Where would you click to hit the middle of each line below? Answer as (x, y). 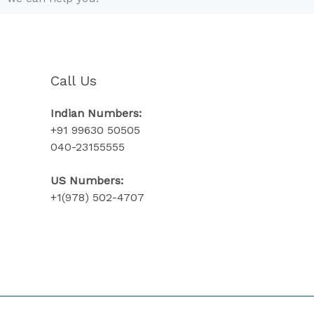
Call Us (74, 81)
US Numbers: (87, 180)
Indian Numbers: (98, 113)
